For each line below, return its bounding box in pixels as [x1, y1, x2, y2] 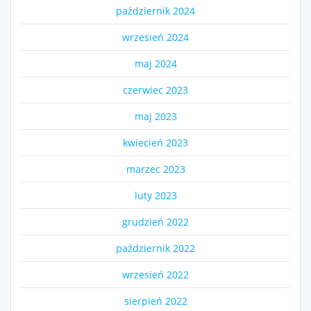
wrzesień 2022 [122, 268, 189, 282]
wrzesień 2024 [122, 31, 189, 44]
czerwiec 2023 [123, 83, 188, 97]
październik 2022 [116, 242, 195, 255]
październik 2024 [116, 4, 195, 18]
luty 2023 [134, 189, 177, 203]
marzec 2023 [126, 162, 185, 176]
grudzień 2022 [122, 215, 189, 229]
